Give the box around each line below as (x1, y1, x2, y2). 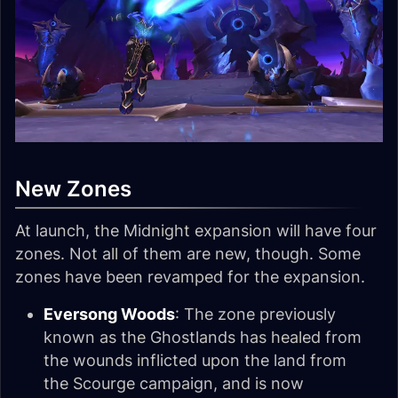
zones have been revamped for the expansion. (15, 267, 365, 287)
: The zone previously (175, 305, 336, 324)
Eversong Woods (44, 305, 175, 324)
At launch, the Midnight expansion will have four (15, 221, 377, 241)
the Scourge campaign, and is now (44, 374, 304, 394)
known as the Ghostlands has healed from (44, 328, 362, 347)
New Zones (15, 176, 131, 203)
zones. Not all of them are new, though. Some (15, 244, 361, 264)
